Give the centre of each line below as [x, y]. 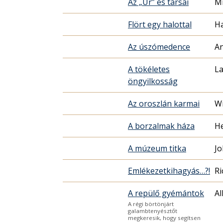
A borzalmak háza [161, 126]
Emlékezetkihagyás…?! [169, 171]
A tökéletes [149, 69]
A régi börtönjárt [151, 204]
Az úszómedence [159, 47]
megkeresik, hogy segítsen [164, 218]
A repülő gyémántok [166, 193]
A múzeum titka [157, 149]
